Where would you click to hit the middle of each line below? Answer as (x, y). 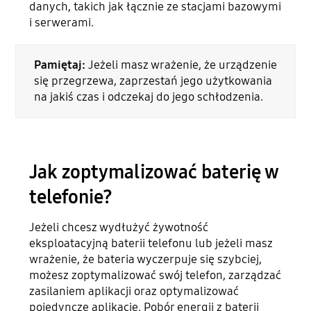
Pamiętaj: (61, 65)
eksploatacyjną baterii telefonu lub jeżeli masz (151, 244)
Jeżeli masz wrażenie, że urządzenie (182, 65)
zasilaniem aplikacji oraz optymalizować (134, 292)
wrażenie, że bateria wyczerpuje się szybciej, (146, 260)
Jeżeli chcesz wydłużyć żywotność (119, 228)
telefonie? (71, 197)
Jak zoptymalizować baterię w (154, 172)
